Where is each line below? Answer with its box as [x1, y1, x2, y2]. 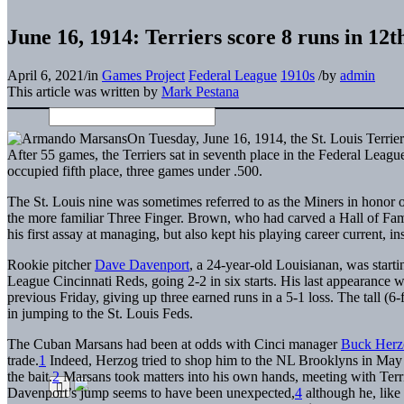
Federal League [188, 67, 277, 83]
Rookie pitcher [7, 256, 95, 272]
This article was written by [7, 83, 161, 99]
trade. [7, 352, 39, 368]
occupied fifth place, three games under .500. [7, 162, 262, 179]
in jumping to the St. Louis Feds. [7, 305, 193, 321]
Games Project [102, 67, 185, 83]
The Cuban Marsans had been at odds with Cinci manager [7, 335, 341, 352]
